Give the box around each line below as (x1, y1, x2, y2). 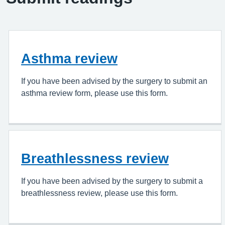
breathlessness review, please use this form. (21, 189, 178, 197)
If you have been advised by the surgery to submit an (21, 77, 207, 85)
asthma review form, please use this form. (21, 89, 168, 97)
